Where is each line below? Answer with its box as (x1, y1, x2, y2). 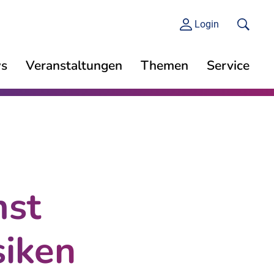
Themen (141, 57, 188, 74)
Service (207, 57, 250, 74)
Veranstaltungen (26, 57, 122, 74)
